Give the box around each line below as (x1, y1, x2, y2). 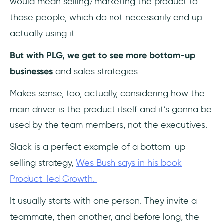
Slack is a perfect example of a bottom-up (10, 141, 185, 152)
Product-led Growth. (10, 173, 97, 184)
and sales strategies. (53, 66, 142, 77)
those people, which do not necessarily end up (10, 12, 202, 23)
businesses (10, 66, 53, 77)
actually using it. (10, 28, 77, 39)
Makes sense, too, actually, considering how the (10, 88, 205, 99)
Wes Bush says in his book (76, 157, 182, 168)
